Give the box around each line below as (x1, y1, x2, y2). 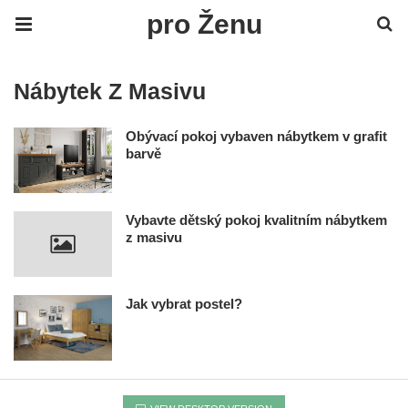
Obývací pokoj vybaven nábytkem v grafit (126, 128, 387, 144)
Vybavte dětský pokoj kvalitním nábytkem (126, 211, 387, 228)
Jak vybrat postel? (126, 295, 242, 311)
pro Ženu (146, 9, 262, 39)
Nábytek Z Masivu (14, 78, 206, 104)
